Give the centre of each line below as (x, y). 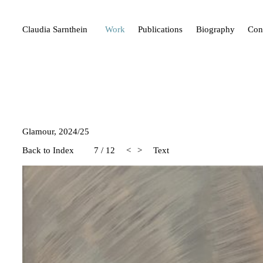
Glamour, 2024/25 (55, 131)
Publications (160, 29)
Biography (215, 29)
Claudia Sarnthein (55, 29)
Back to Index (48, 150)
